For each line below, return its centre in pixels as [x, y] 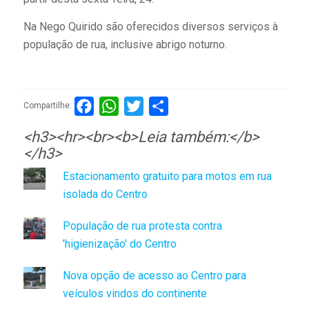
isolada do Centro [105, 194]
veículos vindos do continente [134, 293]
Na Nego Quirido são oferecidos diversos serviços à [150, 26]
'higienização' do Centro [119, 243]
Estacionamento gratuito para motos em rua [167, 176]
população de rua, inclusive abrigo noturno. [125, 44]
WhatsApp [143, 106]
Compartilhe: [47, 106]
